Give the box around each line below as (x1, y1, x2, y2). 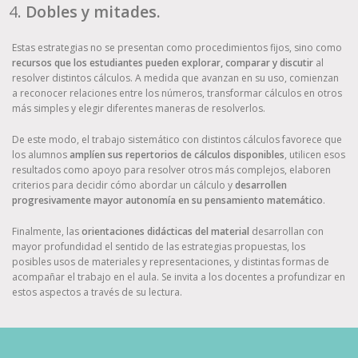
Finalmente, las (12, 224, 82, 238)
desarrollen (235, 177, 287, 192)
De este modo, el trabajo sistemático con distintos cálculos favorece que (12, 132, 342, 146)
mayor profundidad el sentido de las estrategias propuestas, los (12, 239, 305, 253)
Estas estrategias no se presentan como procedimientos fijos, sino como (12, 40, 342, 54)
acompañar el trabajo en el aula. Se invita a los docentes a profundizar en (12, 269, 345, 284)
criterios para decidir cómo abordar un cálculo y (12, 177, 235, 192)
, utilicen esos (284, 147, 345, 161)
